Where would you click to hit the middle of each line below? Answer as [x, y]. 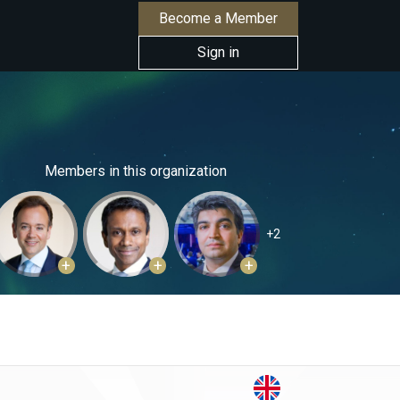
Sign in [218, 52]
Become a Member [218, 18]
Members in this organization [136, 171]
